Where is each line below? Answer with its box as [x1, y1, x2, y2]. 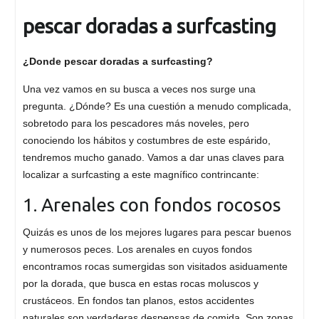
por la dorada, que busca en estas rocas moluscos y [22, 278, 258, 290]
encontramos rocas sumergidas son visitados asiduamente [22, 261, 288, 273]
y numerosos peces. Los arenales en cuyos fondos [22, 244, 252, 256]
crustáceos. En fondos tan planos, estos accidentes [22, 295, 254, 307]
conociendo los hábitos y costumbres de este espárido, [22, 135, 271, 147]
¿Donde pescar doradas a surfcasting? [22, 56, 213, 68]
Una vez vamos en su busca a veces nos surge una [22, 83, 256, 95]
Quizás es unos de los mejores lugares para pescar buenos [22, 226, 291, 239]
